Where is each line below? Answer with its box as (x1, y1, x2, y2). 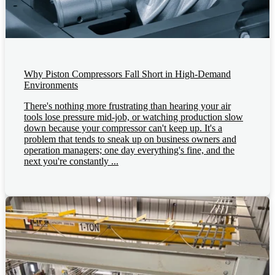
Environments (24, 80, 78, 91)
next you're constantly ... (24, 156, 118, 167)
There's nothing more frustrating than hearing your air (24, 101, 231, 112)
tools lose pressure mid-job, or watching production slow (24, 112, 243, 123)
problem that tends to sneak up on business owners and (24, 134, 236, 145)
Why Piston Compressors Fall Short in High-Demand (24, 69, 231, 80)
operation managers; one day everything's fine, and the (24, 145, 234, 156)
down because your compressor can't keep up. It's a (24, 123, 222, 134)
